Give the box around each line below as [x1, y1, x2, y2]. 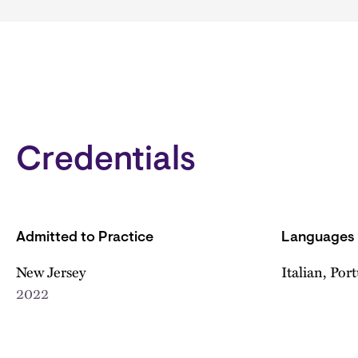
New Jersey [16, 261, 86, 282]
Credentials [16, 144, 196, 178]
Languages [281, 230, 355, 245]
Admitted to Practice [16, 230, 153, 245]
